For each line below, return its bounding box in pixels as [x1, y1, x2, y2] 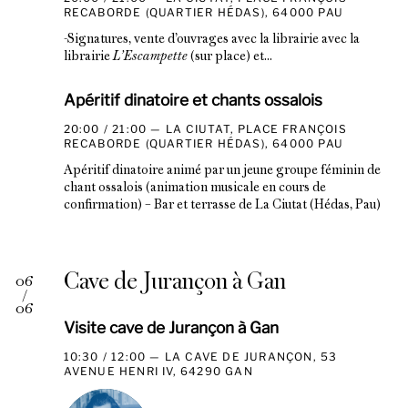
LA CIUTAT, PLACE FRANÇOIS [165, 121, 347, 136]
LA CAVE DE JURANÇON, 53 [164, 350, 338, 364]
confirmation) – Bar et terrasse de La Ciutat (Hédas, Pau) [63, 199, 381, 211]
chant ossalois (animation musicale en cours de [63, 181, 326, 194]
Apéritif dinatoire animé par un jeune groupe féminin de [63, 164, 381, 177]
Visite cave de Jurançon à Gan [63, 318, 279, 338]
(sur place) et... [187, 50, 272, 63]
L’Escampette [112, 50, 188, 63]
